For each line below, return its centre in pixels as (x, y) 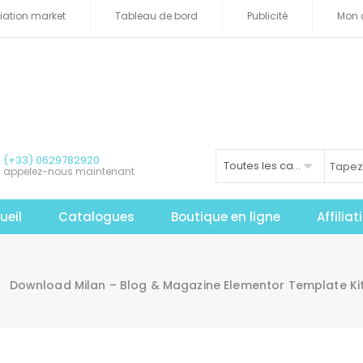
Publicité (267, 16)
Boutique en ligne (226, 216)
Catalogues (97, 216)
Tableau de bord (156, 16)
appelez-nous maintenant (69, 171)
